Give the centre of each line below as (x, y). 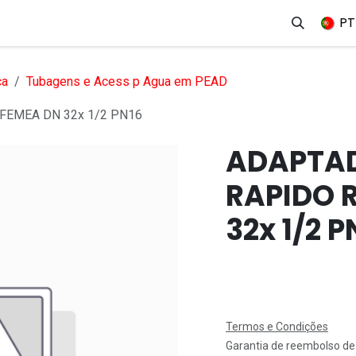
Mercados (185, 23)
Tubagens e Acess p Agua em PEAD (127, 81)
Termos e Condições (277, 327)
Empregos (322, 23)
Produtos (99, 23)
